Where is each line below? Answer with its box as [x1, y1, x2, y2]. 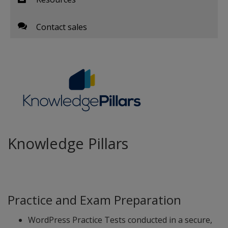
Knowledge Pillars [8, 133, 128, 153]
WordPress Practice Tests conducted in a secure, [28, 214, 212, 225]
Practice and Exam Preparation [8, 191, 181, 208]
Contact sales [36, 21, 87, 33]
